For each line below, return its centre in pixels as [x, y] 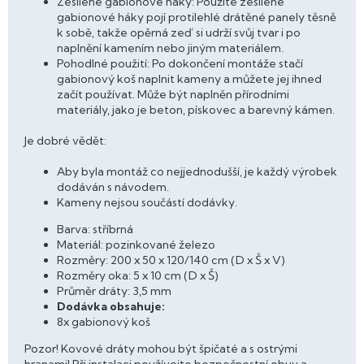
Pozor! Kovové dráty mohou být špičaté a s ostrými [161, 349]
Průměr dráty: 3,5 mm [114, 291]
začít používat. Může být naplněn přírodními [173, 94]
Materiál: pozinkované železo [136, 245]
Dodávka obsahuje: [111, 306]
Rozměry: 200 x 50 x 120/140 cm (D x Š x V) [171, 260]
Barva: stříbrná [95, 229]
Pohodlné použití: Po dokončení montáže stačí [180, 63]
